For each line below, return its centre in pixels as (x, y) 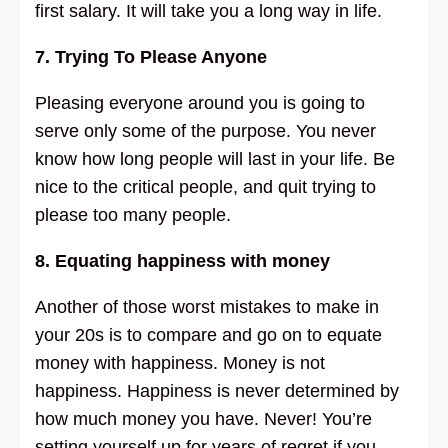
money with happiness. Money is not (180, 362)
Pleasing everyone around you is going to (200, 102)
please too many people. (133, 214)
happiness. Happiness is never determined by (217, 390)
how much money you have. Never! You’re (203, 418)
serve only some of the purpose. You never (205, 130)
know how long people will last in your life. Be (215, 158)
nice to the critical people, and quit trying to (205, 186)
